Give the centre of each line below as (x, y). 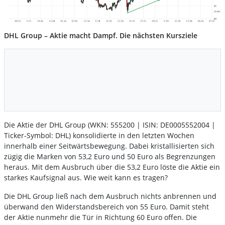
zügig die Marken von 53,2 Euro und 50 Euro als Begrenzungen (110, 157)
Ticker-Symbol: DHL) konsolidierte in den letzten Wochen (99, 136)
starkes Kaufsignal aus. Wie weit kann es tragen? (87, 178)
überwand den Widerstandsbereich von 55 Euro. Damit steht (106, 207)
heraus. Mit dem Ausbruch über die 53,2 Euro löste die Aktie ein (112, 167)
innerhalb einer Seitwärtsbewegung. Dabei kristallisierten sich (109, 146)
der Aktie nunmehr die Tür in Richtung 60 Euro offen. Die (100, 217)
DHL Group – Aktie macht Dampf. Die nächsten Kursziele (102, 36)
